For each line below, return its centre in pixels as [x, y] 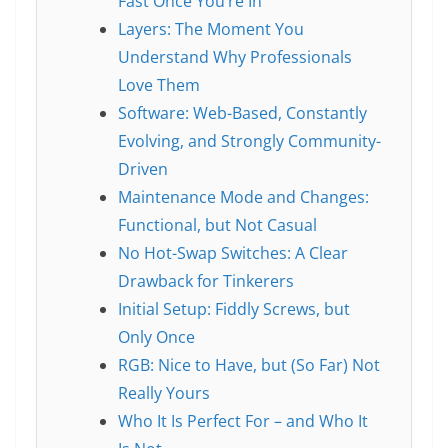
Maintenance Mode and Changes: [243, 197]
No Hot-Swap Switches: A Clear [232, 253]
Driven [142, 169]
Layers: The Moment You [210, 29]
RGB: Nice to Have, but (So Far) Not [248, 365]
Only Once [156, 337]
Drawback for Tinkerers [205, 281]
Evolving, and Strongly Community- [249, 141]
